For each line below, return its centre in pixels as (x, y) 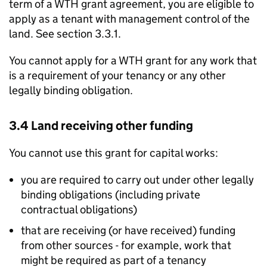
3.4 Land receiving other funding (101, 126)
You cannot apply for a (64, 60)
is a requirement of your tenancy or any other (117, 75)
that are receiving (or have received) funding (128, 230)
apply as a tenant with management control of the (129, 19)
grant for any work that (200, 60)
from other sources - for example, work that (126, 245)
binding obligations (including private (111, 195)
